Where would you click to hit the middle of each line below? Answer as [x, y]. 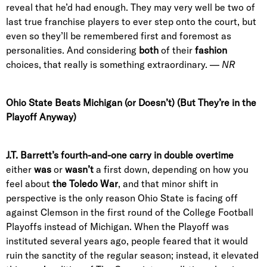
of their [177, 50]
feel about [29, 184]
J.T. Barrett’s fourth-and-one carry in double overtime [120, 155]
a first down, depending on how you [171, 169]
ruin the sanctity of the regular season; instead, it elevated [132, 255]
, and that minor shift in [168, 184]
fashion [211, 50]
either [20, 169]
